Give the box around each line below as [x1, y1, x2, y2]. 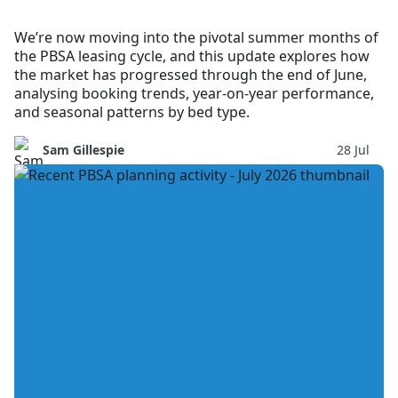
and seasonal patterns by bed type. [14, 101, 250, 122]
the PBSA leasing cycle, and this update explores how [14, 45, 370, 66]
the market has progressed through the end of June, [14, 64, 367, 84]
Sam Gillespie [43, 140, 124, 158]
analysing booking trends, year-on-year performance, [14, 83, 374, 103]
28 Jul [337, 140, 370, 158]
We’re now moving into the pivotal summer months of [14, 27, 378, 47]
